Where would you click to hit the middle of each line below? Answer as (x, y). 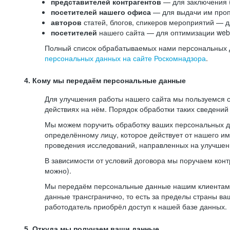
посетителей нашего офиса (102, 12)
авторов (66, 22)
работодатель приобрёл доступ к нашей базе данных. (136, 206)
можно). (58, 170)
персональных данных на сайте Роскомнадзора (125, 58)
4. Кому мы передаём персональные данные (105, 81)
